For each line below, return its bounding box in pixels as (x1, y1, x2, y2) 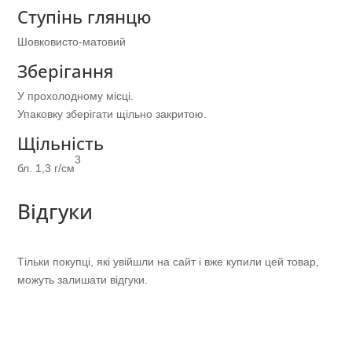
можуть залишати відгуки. (17, 273, 148, 286)
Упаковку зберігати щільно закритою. (17, 107, 207, 120)
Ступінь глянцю (17, 4, 152, 28)
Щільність (17, 130, 104, 155)
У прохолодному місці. (17, 89, 134, 102)
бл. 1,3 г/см (17, 161, 75, 174)
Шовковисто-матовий (17, 35, 126, 48)
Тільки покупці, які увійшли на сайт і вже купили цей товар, (17, 255, 320, 268)
